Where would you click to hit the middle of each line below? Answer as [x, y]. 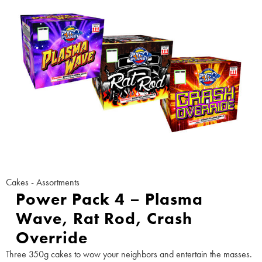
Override [52, 238]
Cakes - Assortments [43, 182]
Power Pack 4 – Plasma [110, 199]
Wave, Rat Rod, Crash [104, 219]
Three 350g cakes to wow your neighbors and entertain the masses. [129, 254]
